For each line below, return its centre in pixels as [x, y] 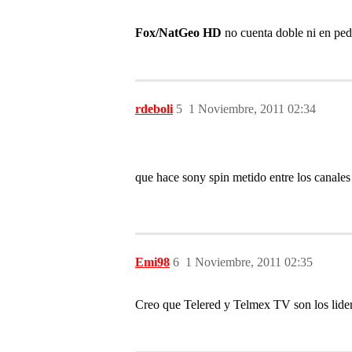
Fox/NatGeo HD [178, 32]
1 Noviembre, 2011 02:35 [249, 262]
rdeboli [154, 108]
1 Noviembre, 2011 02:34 [252, 108]
